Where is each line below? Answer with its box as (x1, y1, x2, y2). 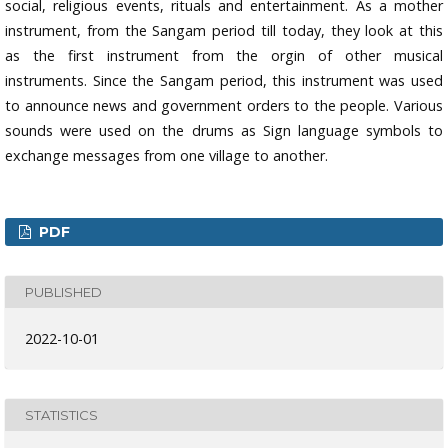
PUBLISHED (25, 283, 102, 300)
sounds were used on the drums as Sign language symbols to (5, 121, 443, 141)
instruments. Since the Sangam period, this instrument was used (5, 71, 443, 91)
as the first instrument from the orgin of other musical (5, 46, 443, 66)
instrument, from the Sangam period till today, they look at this (5, 21, 443, 41)
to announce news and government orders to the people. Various (5, 96, 443, 116)
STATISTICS (25, 406, 98, 423)
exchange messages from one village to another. (5, 146, 328, 166)
